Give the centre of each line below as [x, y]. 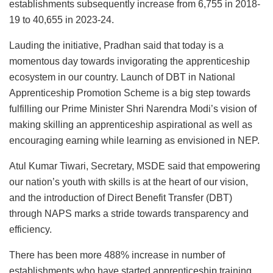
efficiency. [30, 229]
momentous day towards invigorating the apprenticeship [129, 61]
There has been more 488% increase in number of [117, 255]
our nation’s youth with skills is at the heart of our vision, [129, 182]
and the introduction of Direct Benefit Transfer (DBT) [121, 198]
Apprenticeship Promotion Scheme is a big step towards [130, 93]
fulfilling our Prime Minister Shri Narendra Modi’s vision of [133, 109]
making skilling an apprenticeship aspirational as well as [131, 125]
